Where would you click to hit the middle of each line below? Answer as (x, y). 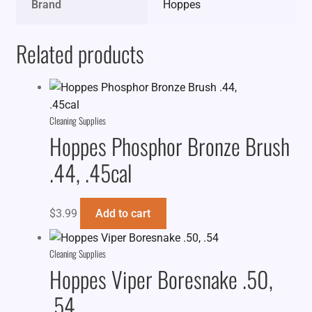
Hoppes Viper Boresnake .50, (161, 279)
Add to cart (123, 214)
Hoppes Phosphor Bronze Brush (169, 146)
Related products (80, 53)
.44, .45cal (90, 172)
